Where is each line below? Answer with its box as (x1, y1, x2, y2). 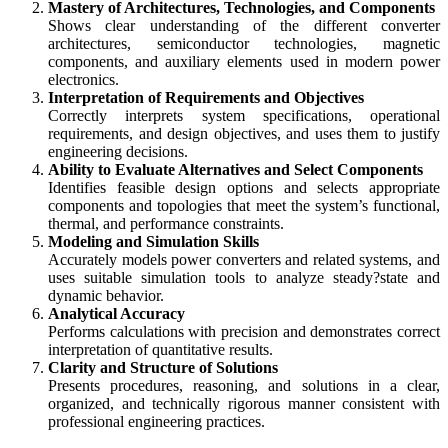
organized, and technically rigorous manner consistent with (48, 395, 440, 413)
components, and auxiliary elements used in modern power (48, 53, 440, 71)
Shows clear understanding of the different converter (48, 17, 440, 35)
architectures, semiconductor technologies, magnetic (48, 35, 440, 53)
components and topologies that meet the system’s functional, (48, 197, 440, 215)
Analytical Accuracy (48, 305, 185, 323)
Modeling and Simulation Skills (48, 233, 259, 251)
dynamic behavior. (48, 287, 164, 305)
